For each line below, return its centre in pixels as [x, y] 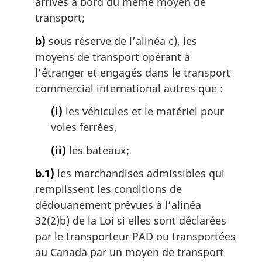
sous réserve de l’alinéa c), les [121, 41]
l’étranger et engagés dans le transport [133, 72]
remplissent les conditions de [108, 189]
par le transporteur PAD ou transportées [135, 237]
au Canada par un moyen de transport [130, 252]
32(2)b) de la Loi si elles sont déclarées [131, 221]
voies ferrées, [84, 127]
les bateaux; [98, 150]
